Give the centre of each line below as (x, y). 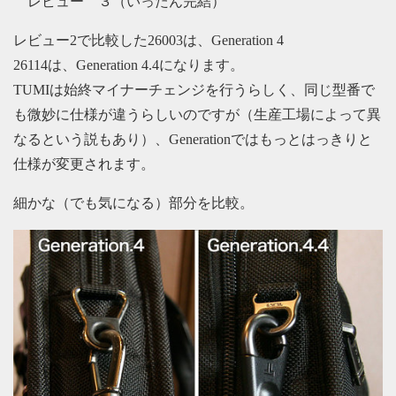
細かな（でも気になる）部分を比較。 (133, 203)
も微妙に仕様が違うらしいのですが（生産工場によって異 (197, 114)
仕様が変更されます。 (84, 164)
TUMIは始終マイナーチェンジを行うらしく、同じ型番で (194, 90)
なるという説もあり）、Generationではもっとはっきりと (193, 139)
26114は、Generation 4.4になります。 (129, 65)
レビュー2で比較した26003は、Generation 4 (148, 40)
